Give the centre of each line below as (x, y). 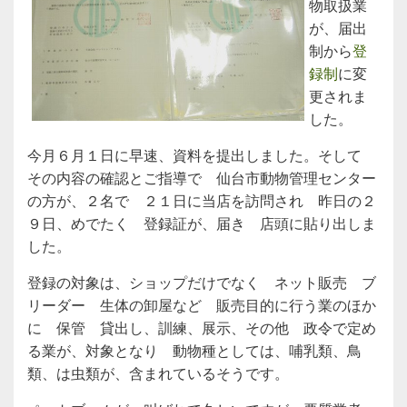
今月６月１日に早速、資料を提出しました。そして (202, 156)
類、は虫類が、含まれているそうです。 (158, 374)
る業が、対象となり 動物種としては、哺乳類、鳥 (194, 351)
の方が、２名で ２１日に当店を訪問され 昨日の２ (202, 201)
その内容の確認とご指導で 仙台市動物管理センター (202, 179)
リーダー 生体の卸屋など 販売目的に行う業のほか (202, 306)
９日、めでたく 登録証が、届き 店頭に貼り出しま (202, 224)
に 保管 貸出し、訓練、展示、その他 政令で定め (202, 328)
